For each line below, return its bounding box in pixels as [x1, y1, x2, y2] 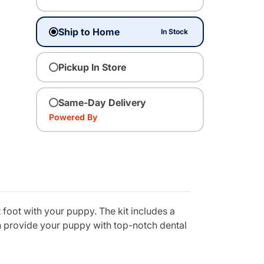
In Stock [161, 27, 189, 36]
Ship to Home [58, 25, 120, 38]
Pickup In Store [58, 61, 126, 73]
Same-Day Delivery [58, 96, 146, 108]
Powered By [49, 111, 97, 122]
